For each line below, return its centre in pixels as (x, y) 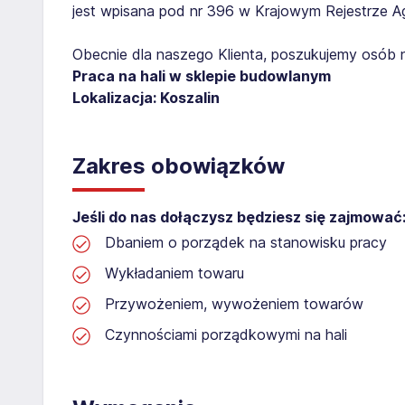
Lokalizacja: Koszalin (146, 97)
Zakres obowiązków (179, 165)
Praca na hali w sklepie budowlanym (202, 75)
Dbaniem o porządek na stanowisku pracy (246, 242)
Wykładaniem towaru (174, 273)
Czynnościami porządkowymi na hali (226, 334)
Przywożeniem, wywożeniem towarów (234, 303)
